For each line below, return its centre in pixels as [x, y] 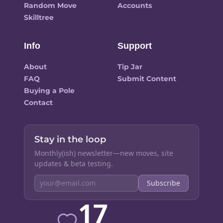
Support [135, 46]
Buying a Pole [49, 90]
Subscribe [164, 183]
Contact [38, 102]
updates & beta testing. [74, 163]
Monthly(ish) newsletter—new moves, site [104, 153]
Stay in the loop [70, 139]
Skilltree [39, 17]
